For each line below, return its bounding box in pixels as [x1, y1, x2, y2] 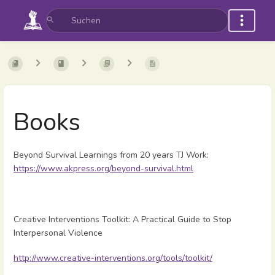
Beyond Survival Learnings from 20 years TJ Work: [14, 149, 209, 161]
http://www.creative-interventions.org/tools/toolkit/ [14, 252, 212, 264]
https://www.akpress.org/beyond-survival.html [14, 163, 193, 175]
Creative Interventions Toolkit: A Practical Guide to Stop [14, 213, 231, 225]
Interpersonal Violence [14, 227, 103, 239]
